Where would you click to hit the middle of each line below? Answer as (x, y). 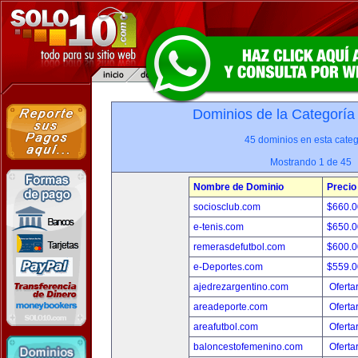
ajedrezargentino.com (241, 287)
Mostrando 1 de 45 (311, 162)
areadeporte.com (231, 307)
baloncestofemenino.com (248, 347)
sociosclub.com (227, 207)
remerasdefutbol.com (239, 247)
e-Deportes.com (228, 267)
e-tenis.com (219, 227)
